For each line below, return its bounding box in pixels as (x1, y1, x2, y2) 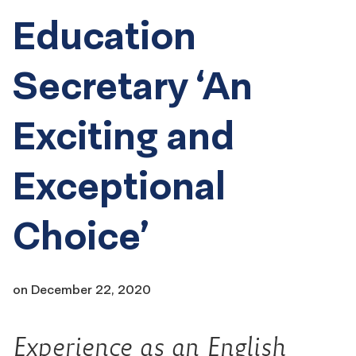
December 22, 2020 (31, 281, 151, 297)
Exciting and (13, 112, 234, 159)
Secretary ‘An (13, 62, 253, 109)
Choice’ (13, 212, 149, 259)
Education (13, 12, 196, 59)
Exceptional (13, 162, 226, 209)
